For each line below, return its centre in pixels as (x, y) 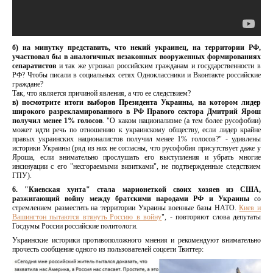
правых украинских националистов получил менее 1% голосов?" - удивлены (136, 139)
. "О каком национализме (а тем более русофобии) (182, 120)
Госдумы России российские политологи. (75, 226)
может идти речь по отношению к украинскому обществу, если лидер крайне (136, 129)
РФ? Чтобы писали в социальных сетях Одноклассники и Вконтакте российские (136, 75)
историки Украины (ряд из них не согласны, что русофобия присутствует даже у (136, 148)
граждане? (28, 84)
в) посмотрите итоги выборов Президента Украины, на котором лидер (136, 102)
